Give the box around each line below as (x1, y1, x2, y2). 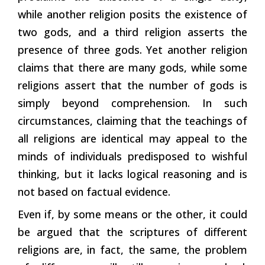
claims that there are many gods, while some (18, 60, 247, 75)
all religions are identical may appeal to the (18, 131, 247, 146)
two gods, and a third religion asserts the (18, 24, 247, 39)
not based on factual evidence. (18, 184, 170, 199)
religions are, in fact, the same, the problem (18, 242, 247, 257)
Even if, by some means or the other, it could (18, 206, 247, 221)
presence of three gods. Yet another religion (18, 42, 247, 57)
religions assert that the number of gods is (18, 77, 247, 92)
